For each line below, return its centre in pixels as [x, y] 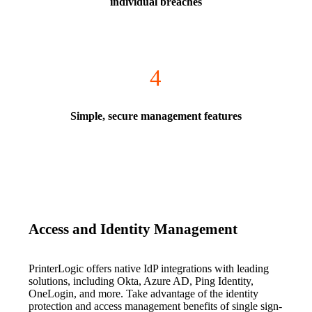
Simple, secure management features [156, 116]
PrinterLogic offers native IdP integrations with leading [149, 269]
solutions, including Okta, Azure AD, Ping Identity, [141, 281]
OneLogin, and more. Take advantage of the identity [144, 294]
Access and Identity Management [133, 229]
